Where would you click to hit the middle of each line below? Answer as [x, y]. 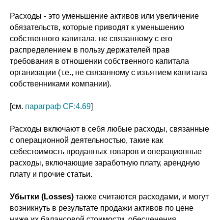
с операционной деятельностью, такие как [86, 140]
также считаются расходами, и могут [141, 197]
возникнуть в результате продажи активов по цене [102, 208]
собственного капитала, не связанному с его [91, 39]
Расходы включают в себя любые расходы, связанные [110, 129]
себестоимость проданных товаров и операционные [106, 151]
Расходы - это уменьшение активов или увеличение [104, 16]
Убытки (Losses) [42, 197]
